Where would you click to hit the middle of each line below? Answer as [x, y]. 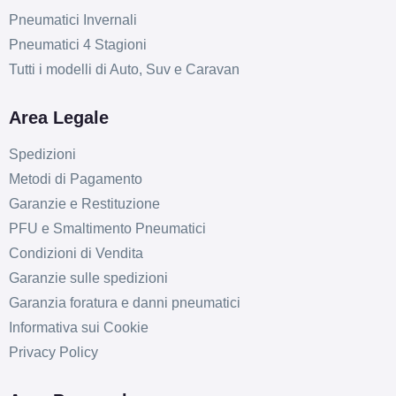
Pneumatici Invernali [72, 20]
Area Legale [58, 118]
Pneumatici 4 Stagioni [77, 45]
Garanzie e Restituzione [84, 204]
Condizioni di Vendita [76, 254]
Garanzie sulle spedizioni [88, 278]
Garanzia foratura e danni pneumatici [124, 303]
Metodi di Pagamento [75, 179]
